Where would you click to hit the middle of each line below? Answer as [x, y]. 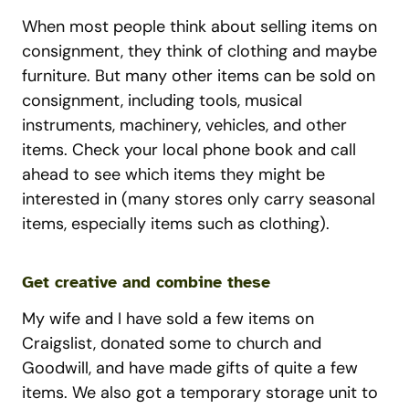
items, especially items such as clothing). [176, 224]
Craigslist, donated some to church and [172, 343]
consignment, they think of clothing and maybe [199, 51]
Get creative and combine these [146, 282]
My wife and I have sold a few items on [168, 319]
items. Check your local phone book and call [189, 150]
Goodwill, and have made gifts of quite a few [190, 368]
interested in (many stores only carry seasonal [199, 199]
